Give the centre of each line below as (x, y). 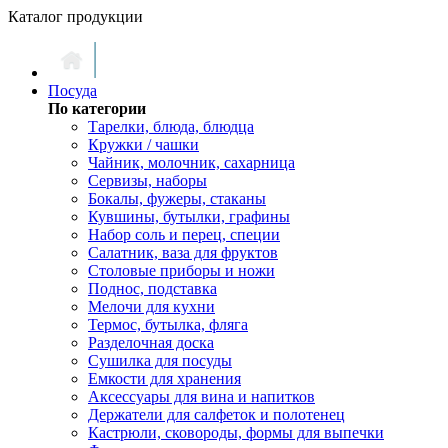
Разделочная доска (151, 342)
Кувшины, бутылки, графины (189, 216)
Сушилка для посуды (160, 360)
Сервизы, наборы (147, 180)
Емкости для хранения (164, 378)
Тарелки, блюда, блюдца (171, 126)
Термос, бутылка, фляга (168, 324)
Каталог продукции (75, 16)
